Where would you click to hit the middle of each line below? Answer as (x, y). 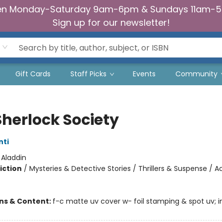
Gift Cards (33, 74)
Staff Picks (88, 74)
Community (196, 74)
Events (144, 74)
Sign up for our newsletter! (111, 23)
